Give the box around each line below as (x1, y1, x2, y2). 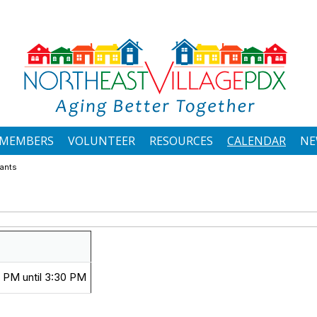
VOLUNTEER (68, 133, 135, 149)
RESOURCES (149, 133, 213, 149)
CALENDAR (227, 133, 286, 149)
